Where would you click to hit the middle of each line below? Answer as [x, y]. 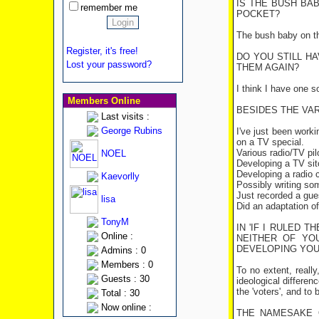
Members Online [102, 101]
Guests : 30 [125, 279]
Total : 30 [120, 293]
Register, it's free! [102, 51]
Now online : [126, 307]
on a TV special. [270, 142]
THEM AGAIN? [267, 67]
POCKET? [258, 14]
